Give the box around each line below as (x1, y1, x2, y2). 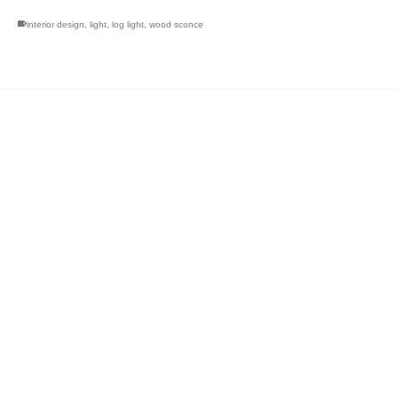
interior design (26, 20, 84, 29)
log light (111, 20, 144, 29)
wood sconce (148, 20, 203, 29)
